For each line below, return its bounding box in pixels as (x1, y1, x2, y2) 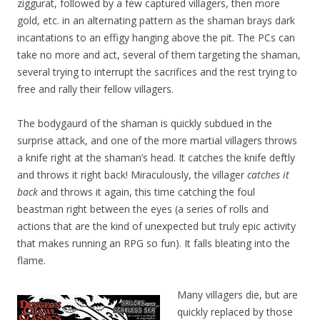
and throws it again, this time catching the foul (38, 185, 255, 199)
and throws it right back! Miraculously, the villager (17, 168, 247, 182)
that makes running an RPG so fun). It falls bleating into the (17, 236, 290, 251)
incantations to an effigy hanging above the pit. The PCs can (17, 31, 295, 45)
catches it (247, 168, 289, 182)
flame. (17, 254, 46, 268)
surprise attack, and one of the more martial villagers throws (17, 134, 297, 148)
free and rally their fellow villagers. (17, 82, 174, 96)
